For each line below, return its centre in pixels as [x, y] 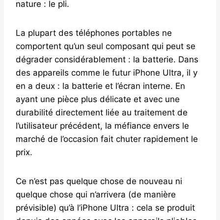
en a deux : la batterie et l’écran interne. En [100, 86]
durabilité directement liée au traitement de [102, 112]
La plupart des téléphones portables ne [94, 33]
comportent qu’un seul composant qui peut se [106, 46]
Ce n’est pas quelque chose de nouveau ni [99, 181]
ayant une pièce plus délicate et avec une [98, 99]
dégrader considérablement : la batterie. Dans [107, 59]
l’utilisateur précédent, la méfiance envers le [102, 125]
